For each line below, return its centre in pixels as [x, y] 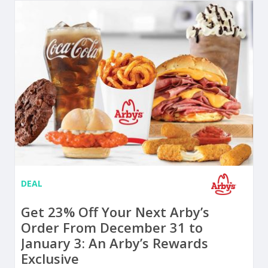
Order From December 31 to [112, 228]
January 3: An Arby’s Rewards [115, 243]
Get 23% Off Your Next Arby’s [115, 212]
